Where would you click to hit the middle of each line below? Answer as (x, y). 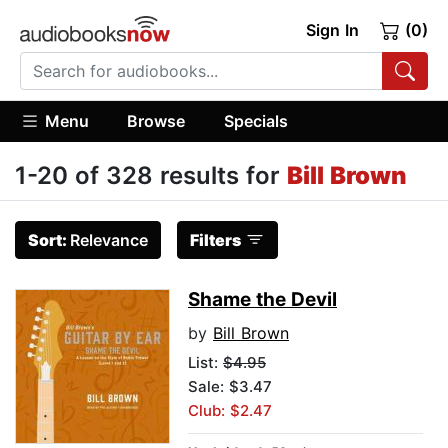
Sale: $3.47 (230, 387)
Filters (215, 240)
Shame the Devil (262, 300)
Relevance (109, 240)
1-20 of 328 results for (151, 176)
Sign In (332, 30)
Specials (255, 120)
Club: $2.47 (230, 411)
